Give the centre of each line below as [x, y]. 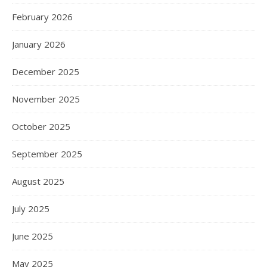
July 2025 [31, 208]
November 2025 [46, 99]
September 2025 [47, 153]
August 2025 [38, 181]
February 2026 [42, 16]
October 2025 [41, 126]
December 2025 [46, 71]
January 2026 [39, 44]
